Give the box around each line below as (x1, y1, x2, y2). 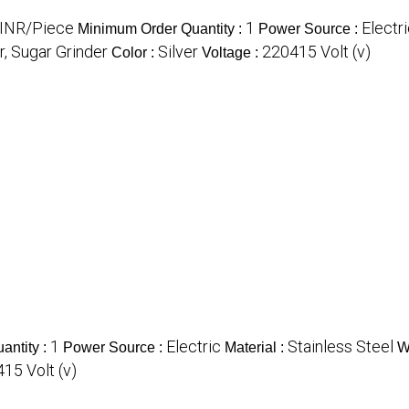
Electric (166, 337, 221, 357)
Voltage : (202, 45, 262, 61)
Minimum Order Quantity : (78, 21, 246, 37)
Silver (158, 42, 198, 62)
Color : (111, 45, 158, 61)
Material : (225, 340, 288, 356)
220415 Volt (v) (262, 42, 371, 62)
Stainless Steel (288, 337, 393, 357)
